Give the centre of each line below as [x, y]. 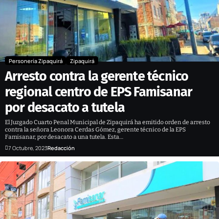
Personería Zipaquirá [35, 61]
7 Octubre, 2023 [28, 148]
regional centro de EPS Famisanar [99, 92]
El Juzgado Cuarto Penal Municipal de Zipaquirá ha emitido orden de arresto [108, 122]
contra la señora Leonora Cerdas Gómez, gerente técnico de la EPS [95, 129]
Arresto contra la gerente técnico [97, 76]
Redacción [61, 148]
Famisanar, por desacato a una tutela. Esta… [64, 137]
